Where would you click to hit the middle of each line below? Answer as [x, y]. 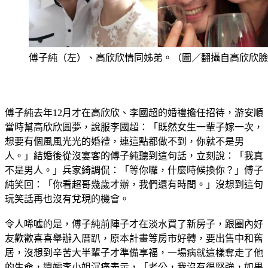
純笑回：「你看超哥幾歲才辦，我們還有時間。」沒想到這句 [134, 199]
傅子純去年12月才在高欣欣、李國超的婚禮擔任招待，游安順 [134, 127]
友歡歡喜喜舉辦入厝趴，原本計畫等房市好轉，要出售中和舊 [134, 253]
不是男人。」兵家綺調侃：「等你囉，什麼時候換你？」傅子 [134, 185]
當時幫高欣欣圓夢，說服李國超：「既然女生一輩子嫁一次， [134, 142]
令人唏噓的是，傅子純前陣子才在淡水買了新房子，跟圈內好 [134, 239]
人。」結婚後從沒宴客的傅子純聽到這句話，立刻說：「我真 [134, 170]
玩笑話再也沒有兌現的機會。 [67, 214]
